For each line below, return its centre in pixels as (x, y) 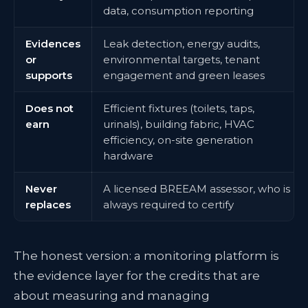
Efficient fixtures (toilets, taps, (179, 108)
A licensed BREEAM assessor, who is (197, 189)
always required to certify (168, 205)
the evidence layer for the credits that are (137, 276)
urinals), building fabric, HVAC (179, 124)
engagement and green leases (184, 75)
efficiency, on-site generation (178, 140)
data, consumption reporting (178, 11)
